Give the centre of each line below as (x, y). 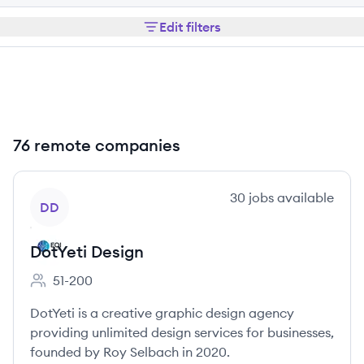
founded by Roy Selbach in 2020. (130, 352)
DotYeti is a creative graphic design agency (162, 313)
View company (74, 197)
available (304, 197)
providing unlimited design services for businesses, (182, 332)
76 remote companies (97, 145)
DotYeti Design (87, 251)
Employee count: (80, 289)
